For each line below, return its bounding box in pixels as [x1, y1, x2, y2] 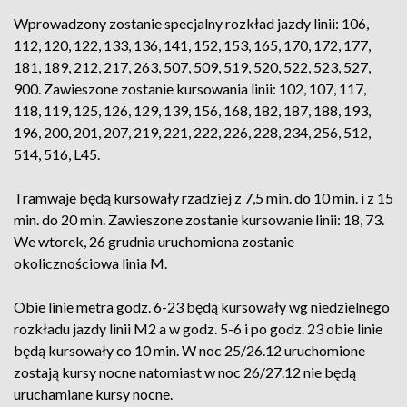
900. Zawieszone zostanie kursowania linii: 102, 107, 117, [14, 80, 366, 97]
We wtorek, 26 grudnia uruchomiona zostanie [14, 233, 294, 250]
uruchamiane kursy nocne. [14, 385, 173, 402]
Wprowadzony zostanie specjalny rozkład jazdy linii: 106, [14, 15, 369, 32]
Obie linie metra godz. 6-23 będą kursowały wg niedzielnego [14, 298, 390, 315]
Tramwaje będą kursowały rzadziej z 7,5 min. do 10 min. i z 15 [14, 189, 393, 206]
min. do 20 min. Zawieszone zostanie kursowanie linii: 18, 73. [14, 211, 384, 228]
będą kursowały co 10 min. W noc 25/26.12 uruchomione [14, 342, 365, 359]
